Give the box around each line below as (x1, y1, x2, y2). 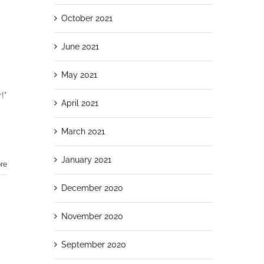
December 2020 (61, 183, 123, 193)
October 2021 (61, 13, 113, 23)
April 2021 (61, 98, 98, 108)
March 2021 (61, 126, 105, 136)
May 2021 (61, 70, 97, 80)
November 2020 (61, 211, 123, 221)
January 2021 (61, 154, 111, 164)
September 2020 (61, 239, 126, 249)
